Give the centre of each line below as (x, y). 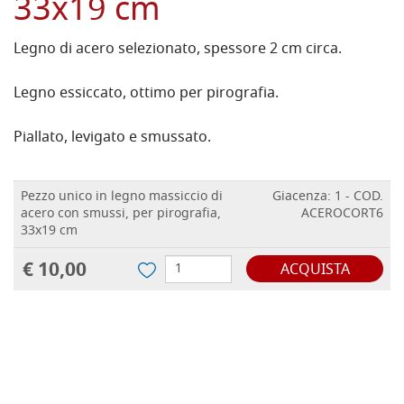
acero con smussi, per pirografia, (121, 215)
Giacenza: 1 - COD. (328, 197)
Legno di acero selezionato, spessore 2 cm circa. (178, 50)
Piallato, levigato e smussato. (112, 138)
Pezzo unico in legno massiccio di (122, 197)
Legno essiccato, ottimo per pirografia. (146, 94)
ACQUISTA (315, 271)
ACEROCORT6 (342, 215)
